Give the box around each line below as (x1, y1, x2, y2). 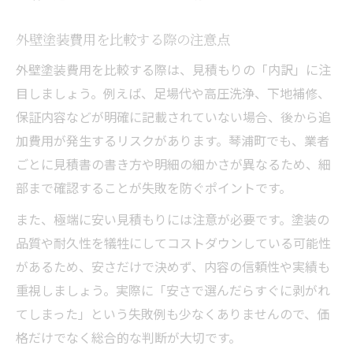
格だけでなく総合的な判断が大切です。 (16, 327, 241, 347)
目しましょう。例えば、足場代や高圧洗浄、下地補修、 (16, 83, 330, 102)
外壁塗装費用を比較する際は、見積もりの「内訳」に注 (16, 59, 331, 79)
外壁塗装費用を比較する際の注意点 (16, 28, 230, 49)
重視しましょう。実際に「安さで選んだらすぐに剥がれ (16, 280, 330, 299)
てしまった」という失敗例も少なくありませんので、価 (16, 303, 329, 323)
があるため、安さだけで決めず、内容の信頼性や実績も (16, 256, 330, 276)
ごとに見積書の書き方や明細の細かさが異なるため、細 (16, 154, 331, 173)
